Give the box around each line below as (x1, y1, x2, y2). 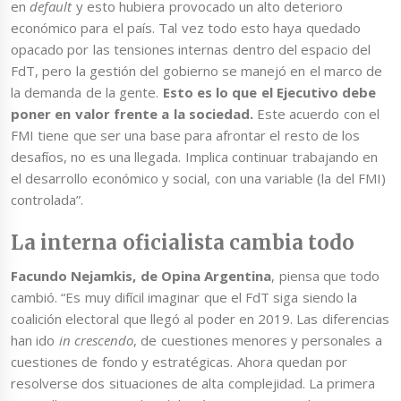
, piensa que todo (271, 266, 380, 285)
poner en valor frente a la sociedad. (11, 105, 258, 124)
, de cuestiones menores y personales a (132, 330, 382, 349)
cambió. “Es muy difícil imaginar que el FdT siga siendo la (11, 287, 357, 306)
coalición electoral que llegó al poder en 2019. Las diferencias (11, 309, 389, 328)
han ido (11, 330, 55, 349)
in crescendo (55, 330, 133, 349)
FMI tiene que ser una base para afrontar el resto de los (11, 126, 361, 145)
